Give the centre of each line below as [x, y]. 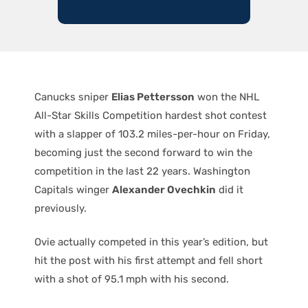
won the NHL [227, 97]
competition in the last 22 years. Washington [142, 171]
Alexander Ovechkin [164, 189]
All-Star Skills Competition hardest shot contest [151, 115]
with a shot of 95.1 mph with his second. [132, 279]
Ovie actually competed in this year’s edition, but [151, 242]
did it [230, 189]
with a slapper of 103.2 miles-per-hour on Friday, [152, 134]
